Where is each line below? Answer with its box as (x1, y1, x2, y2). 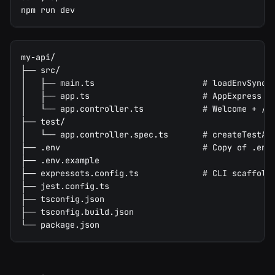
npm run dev (21, 4, 75, 15)
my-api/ (21, 51, 55, 63)
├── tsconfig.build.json (21, 206, 134, 217)
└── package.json (21, 219, 99, 230)
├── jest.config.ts (21, 180, 109, 192)
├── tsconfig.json (21, 193, 104, 204)
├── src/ (21, 64, 60, 76)
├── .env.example (21, 154, 99, 166)
